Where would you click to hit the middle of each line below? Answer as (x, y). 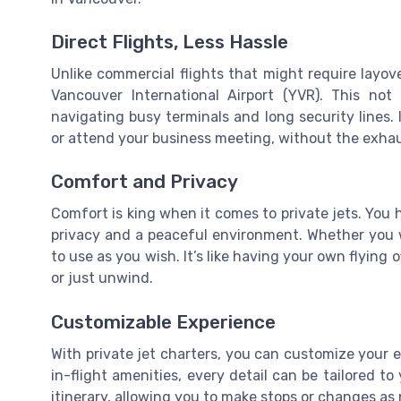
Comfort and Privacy (145, 182)
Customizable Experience (163, 322)
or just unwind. (102, 278)
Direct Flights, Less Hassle (170, 43)
